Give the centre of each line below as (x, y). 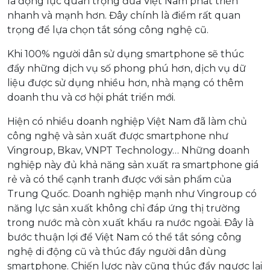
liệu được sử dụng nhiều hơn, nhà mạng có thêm (125, 83)
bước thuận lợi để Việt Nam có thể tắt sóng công (124, 237)
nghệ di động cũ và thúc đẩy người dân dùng (117, 251)
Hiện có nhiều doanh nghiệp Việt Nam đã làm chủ (127, 121)
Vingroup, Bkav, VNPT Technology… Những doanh (128, 150)
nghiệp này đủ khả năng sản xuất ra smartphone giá (133, 165)
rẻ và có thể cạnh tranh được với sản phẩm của (119, 179)
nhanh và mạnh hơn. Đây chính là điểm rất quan (124, 15)
